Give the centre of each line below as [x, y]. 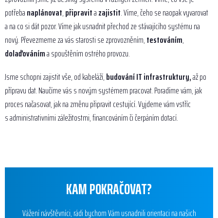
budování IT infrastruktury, [149, 77]
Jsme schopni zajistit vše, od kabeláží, [55, 77]
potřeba [16, 13]
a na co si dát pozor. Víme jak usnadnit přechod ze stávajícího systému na [102, 26]
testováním [164, 40]
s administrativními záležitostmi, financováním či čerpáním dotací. [91, 118]
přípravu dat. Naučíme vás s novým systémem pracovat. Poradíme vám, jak [103, 91]
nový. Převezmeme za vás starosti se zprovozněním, [76, 40]
